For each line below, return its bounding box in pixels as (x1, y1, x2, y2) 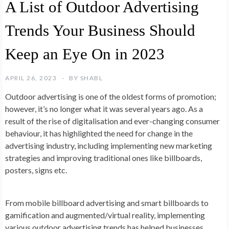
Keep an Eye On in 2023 (5, 44, 165, 63)
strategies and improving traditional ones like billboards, (5, 152, 202, 163)
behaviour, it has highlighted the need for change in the (5, 128, 193, 138)
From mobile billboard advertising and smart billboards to (5, 197, 209, 208)
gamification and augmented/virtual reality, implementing (5, 210, 205, 220)
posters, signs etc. (5, 165, 67, 175)
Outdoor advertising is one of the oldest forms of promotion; (5, 91, 216, 101)
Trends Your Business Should (5, 21, 195, 39)
